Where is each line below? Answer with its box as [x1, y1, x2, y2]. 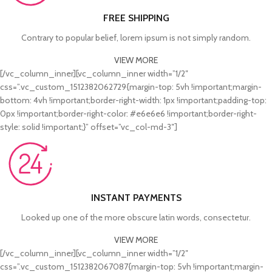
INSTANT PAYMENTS [90, 192, 182, 204]
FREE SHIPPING [103, 12, 169, 24]
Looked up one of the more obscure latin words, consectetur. [21, 212, 251, 223]
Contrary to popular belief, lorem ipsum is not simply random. [21, 32, 251, 44]
